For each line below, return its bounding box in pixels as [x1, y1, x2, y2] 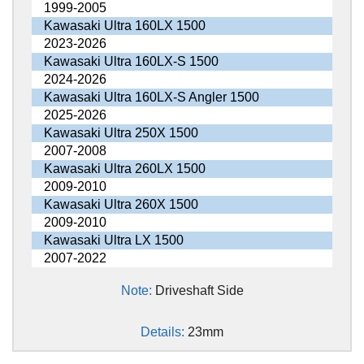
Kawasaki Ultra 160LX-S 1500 [43, 54, 219, 69]
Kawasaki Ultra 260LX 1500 [43, 162, 206, 176]
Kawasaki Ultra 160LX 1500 [43, 19, 206, 33]
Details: [141, 325, 188, 340]
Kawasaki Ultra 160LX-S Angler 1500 [43, 90, 259, 105]
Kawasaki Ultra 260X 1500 [43, 197, 198, 212]
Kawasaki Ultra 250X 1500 [43, 126, 198, 141]
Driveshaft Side [154, 284, 244, 298]
